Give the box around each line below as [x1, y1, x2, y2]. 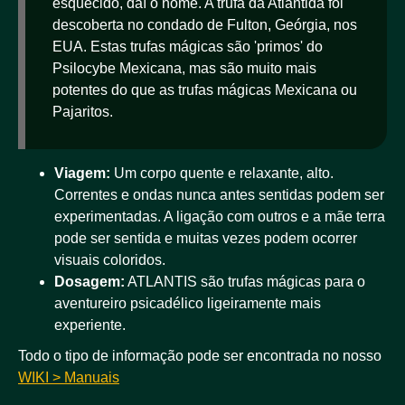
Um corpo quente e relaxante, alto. [110, 165, 334, 182]
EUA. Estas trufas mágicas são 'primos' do [52, 38, 323, 54]
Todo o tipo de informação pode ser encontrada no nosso [18, 348, 381, 364]
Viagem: [54, 165, 110, 182]
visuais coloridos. [54, 252, 165, 268]
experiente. [54, 317, 126, 334]
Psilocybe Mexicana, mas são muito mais [52, 60, 316, 76]
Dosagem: [54, 274, 125, 290]
